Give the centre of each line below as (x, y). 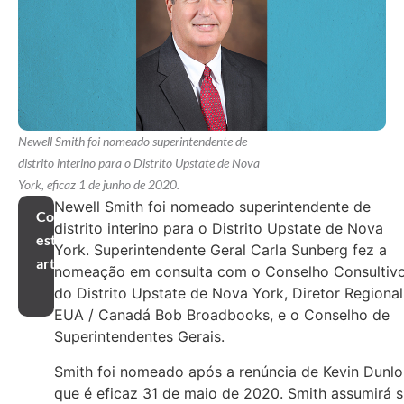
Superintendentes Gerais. (142, 337)
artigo (55, 263)
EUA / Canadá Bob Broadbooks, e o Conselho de (222, 315)
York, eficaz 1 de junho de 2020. (99, 185)
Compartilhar (79, 216)
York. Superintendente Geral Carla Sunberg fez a (220, 250)
